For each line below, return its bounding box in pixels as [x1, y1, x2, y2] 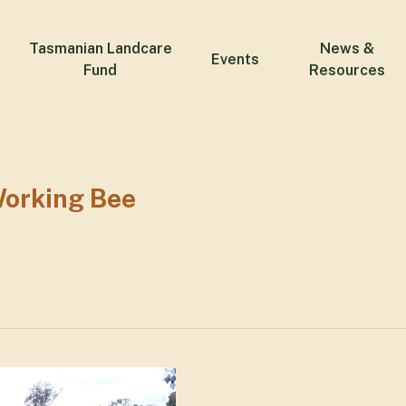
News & [320, 40, 375, 57]
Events [210, 51, 259, 68]
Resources [309, 62, 386, 79]
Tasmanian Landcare [28, 40, 172, 57]
